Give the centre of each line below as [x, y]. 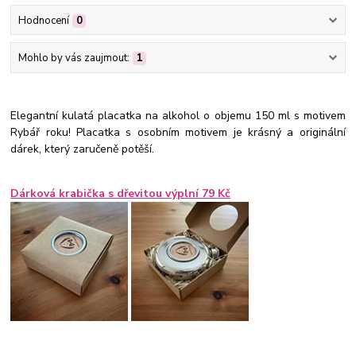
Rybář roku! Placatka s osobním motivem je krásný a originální [178, 133]
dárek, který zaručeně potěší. [84, 149]
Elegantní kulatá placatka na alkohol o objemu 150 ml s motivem [178, 116]
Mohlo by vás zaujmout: [74, 58]
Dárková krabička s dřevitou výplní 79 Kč [121, 194]
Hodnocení [43, 20]
